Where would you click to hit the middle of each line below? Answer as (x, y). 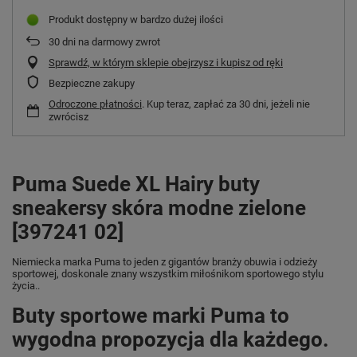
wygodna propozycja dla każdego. (171, 340)
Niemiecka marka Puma (66, 262)
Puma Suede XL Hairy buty (136, 184)
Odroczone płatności (95, 104)
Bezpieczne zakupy (92, 84)
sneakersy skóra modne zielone (159, 208)
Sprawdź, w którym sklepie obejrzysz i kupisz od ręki (166, 63)
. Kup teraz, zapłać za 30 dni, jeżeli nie (226, 104)
